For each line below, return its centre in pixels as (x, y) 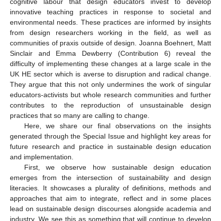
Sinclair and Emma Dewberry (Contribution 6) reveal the (110, 54)
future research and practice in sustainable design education (110, 147)
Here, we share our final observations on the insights (117, 126)
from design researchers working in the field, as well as (110, 33)
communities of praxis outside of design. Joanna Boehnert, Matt (110, 43)
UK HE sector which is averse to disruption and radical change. (110, 74)
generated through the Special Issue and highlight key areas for (110, 136)
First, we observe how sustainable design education (117, 167)
